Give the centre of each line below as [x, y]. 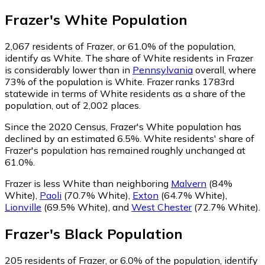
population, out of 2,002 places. [73, 105]
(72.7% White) [225, 207]
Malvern [189, 183]
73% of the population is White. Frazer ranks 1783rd [119, 81]
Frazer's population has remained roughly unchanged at [125, 150]
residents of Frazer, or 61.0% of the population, [133, 46]
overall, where [224, 70]
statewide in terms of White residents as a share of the [125, 93]
